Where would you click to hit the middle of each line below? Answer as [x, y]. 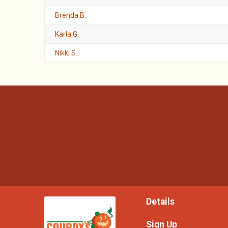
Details [160, 202]
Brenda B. [70, 15]
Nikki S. [66, 53]
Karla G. [67, 34]
